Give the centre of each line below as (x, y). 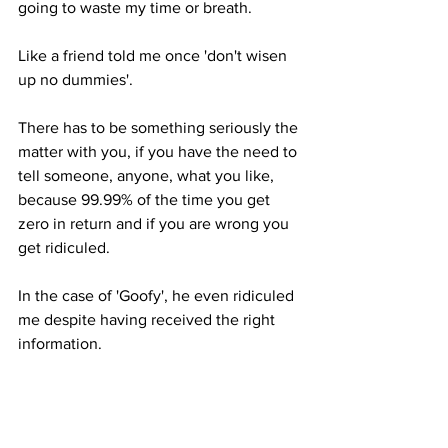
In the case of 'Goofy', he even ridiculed (158, 295)
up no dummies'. (77, 79)
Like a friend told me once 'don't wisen (154, 55)
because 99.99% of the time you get (146, 199)
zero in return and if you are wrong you (155, 223)
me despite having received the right (148, 319)
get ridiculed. (66, 247)
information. (62, 343)
